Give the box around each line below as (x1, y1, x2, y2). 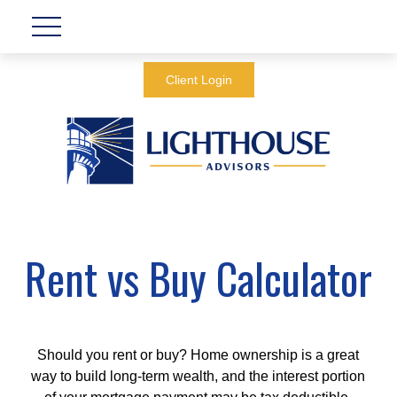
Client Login (165, 73, 232, 87)
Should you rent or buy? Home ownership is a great (37, 346, 360, 362)
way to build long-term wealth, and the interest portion (31, 368, 366, 384)
